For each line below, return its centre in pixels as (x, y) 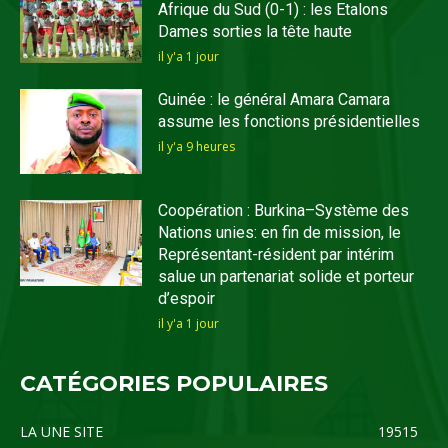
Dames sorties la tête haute (255, 32)
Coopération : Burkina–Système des (284, 211)
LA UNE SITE (61, 432)
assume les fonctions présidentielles (289, 121)
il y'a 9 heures (197, 146)
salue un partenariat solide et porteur (286, 277)
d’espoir (187, 299)
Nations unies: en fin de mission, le (280, 233)
